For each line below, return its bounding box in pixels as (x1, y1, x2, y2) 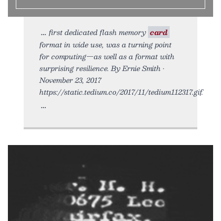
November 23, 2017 (39, 74, 101, 86)
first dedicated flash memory (49, 26, 148, 38)
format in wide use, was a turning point (39, 38, 172, 50)
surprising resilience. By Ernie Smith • (39, 62, 164, 74)
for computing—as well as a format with (39, 50, 175, 62)
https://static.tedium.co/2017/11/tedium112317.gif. (39, 85, 203, 98)
